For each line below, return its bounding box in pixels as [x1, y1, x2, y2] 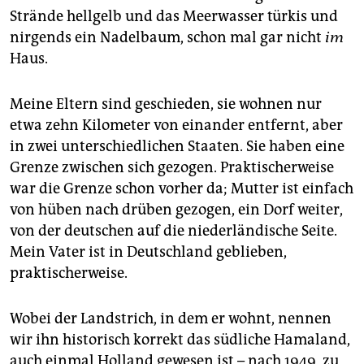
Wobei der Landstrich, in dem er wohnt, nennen [10, 309, 331, 327]
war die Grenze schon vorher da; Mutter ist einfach [10, 179, 353, 197]
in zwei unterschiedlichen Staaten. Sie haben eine [10, 136, 344, 155]
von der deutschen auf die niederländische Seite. [10, 221, 337, 240]
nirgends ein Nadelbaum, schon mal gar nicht [10, 28, 325, 46]
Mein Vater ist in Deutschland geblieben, [10, 242, 287, 261]
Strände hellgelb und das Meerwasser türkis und [10, 6, 338, 25]
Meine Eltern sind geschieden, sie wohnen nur [10, 94, 322, 113]
